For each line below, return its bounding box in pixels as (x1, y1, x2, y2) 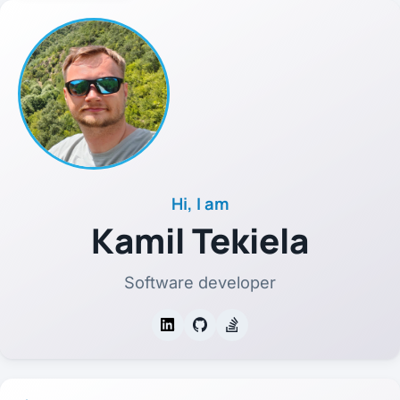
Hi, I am (171, 192, 229, 215)
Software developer (124, 272, 276, 293)
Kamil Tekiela (91, 217, 309, 265)
